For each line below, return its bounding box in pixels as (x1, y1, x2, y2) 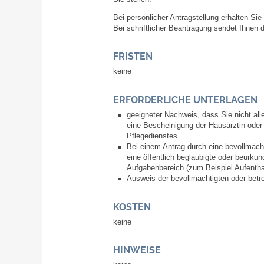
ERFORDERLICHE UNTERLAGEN (113, 94, 258, 106)
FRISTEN (113, 51, 153, 62)
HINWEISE (113, 245, 161, 256)
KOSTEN (113, 201, 151, 213)
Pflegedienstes (126, 131, 177, 140)
